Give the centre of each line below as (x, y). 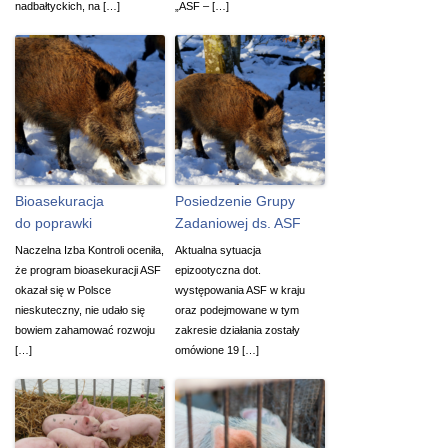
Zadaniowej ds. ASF (238, 222)
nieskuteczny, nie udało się (80, 309)
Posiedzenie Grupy (235, 200)
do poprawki (53, 222)
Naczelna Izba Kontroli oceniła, (89, 249)
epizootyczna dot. (218, 269)
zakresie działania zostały (237, 329)
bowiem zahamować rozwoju (85, 329)
